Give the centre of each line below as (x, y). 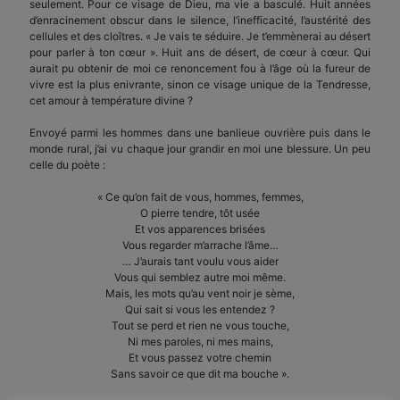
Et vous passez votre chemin (200, 357)
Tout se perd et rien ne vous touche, (200, 325)
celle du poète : (67, 164)
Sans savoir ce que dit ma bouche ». (200, 373)
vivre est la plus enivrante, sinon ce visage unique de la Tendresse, (200, 84)
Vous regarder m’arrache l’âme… (200, 245)
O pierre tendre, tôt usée (200, 212)
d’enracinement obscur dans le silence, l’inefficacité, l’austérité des (200, 20)
